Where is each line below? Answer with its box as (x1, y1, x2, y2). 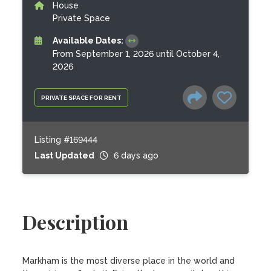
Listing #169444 (34, 135, 98, 145)
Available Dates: (53, 36, 126, 45)
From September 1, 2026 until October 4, (53, 49, 220, 59)
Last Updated (34, 151, 95, 160)
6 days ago (114, 151, 159, 160)
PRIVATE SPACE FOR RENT (41, 94, 122, 101)
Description (22, 209, 129, 235)
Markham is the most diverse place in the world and (22, 256, 235, 266)
